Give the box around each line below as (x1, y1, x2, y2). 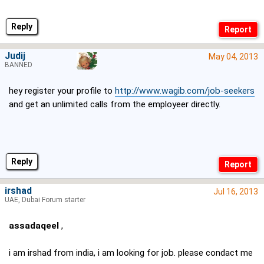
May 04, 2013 (209, 52, 258, 62)
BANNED (5, 61, 32, 70)
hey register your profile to (9, 85, 115, 97)
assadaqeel (9, 220, 59, 232)
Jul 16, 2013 (213, 187, 258, 197)
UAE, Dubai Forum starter (5, 196, 85, 204)
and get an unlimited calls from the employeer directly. (9, 99, 220, 110)
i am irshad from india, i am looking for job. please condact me (9, 247, 253, 259)
